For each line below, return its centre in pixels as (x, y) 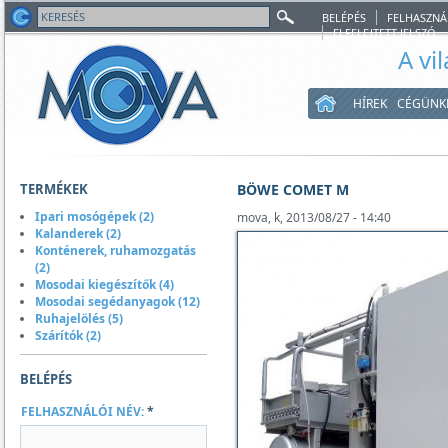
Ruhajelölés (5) (79, 318)
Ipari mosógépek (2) (94, 216)
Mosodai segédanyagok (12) (117, 301)
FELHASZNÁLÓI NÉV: (84, 411)
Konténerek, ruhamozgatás (115, 250)
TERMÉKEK (54, 189)
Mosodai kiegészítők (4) (104, 284)
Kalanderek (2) (78, 233)
